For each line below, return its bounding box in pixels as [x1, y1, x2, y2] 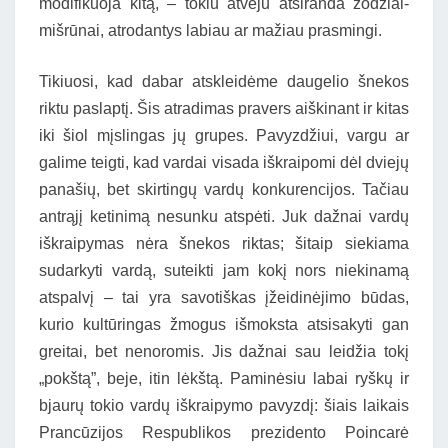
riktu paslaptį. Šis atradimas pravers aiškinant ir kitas [39, 100, 409, 117]
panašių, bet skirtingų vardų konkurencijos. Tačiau [39, 181, 409, 198]
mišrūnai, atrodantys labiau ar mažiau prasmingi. [39, 22, 382, 39]
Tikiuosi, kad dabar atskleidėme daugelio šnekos [39, 73, 409, 90]
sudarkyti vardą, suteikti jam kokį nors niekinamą [39, 262, 409, 279]
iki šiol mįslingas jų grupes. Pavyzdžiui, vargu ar [39, 127, 409, 144]
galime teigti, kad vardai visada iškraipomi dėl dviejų [39, 154, 409, 171]
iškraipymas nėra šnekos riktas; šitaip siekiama [39, 235, 409, 252]
